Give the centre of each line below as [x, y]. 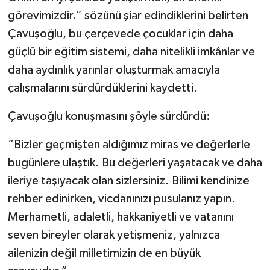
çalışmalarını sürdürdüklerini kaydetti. [102, 88]
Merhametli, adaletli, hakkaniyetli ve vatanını [121, 217]
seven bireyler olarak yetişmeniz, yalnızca [114, 235]
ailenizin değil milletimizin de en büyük [104, 253]
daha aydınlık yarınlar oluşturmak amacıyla [114, 70]
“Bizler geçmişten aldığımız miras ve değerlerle [129, 145]
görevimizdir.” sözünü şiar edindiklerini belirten [128, 16]
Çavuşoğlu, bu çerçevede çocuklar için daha [120, 34]
